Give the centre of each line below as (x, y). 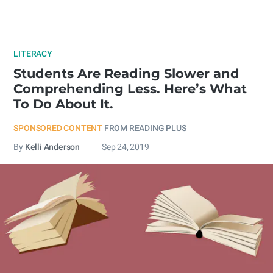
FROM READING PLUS (145, 128)
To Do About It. (64, 104)
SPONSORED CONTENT (58, 128)
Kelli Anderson (52, 147)
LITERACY (33, 54)
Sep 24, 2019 (126, 147)
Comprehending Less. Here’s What (130, 89)
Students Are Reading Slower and (127, 73)
